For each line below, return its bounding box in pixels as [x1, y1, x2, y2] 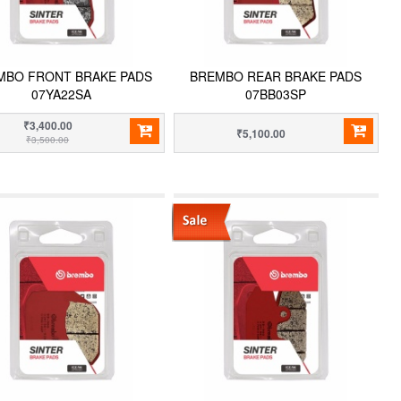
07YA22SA [31, 85, 92, 104]
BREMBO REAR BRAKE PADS [189, 67, 362, 86]
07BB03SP [244, 85, 306, 104]
